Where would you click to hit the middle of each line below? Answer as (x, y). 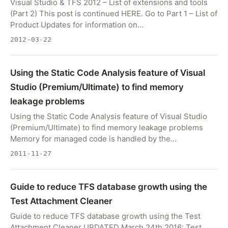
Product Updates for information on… (77, 25)
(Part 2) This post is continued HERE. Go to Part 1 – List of (114, 13)
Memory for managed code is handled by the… (93, 139)
